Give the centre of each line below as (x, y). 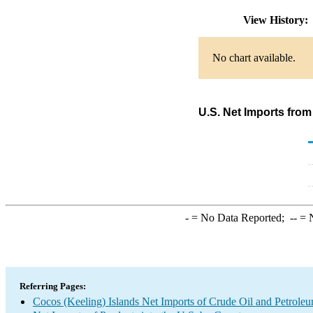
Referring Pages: (53, 286)
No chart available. (254, 58)
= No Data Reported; (239, 218)
